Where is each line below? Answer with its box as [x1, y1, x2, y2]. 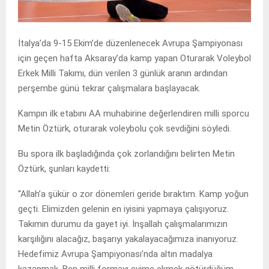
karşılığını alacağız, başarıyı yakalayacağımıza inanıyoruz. [18, 233, 238, 244]
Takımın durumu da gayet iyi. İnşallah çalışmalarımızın [18, 218, 228, 229]
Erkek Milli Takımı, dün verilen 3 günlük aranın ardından [18, 67, 228, 79]
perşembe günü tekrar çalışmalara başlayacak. [18, 82, 201, 94]
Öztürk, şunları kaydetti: [18, 163, 110, 174]
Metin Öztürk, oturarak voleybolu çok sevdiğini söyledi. [18, 122, 231, 134]
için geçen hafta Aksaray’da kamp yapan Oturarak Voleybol [18, 52, 251, 64]
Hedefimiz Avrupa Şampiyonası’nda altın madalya [18, 248, 213, 259]
